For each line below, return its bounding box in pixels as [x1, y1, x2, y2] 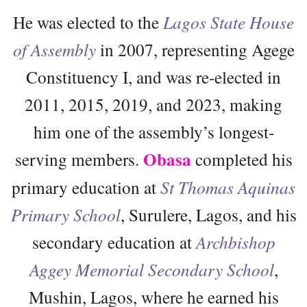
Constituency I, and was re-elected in [26, 64, 281, 88]
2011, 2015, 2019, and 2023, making [25, 92, 282, 116]
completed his [195, 147, 293, 171]
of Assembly [12, 37, 96, 61]
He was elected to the [13, 10, 163, 34]
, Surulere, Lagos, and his [120, 202, 297, 226]
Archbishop [195, 230, 275, 254]
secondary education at [32, 230, 196, 254]
